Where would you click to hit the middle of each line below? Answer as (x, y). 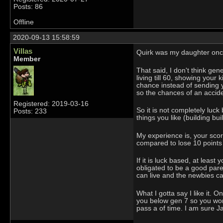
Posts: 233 (30, 111)
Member (27, 59)
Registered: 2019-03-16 (51, 104)
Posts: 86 (28, 6)
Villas (23, 51)
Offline (24, 22)
